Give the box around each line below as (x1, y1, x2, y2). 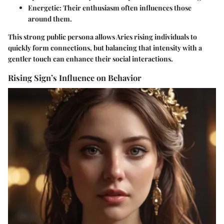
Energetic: (28, 3, 61, 12)
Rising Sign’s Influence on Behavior (8, 72, 141, 83)
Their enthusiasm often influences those (61, 3, 191, 12)
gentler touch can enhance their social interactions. (8, 54, 173, 63)
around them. (28, 14, 72, 23)
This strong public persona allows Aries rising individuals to (8, 32, 197, 41)
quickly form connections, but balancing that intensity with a (8, 43, 202, 52)
